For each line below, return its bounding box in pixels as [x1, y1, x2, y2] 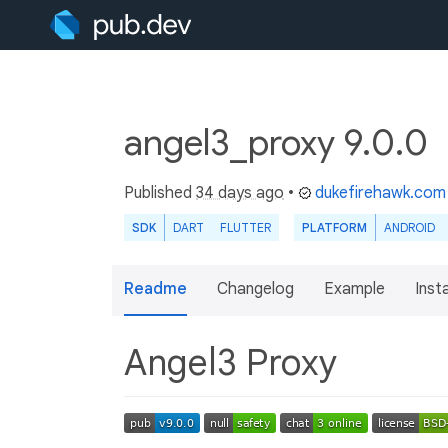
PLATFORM [302, 220, 367, 235]
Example [324, 279, 385, 299]
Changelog [217, 279, 294, 299]
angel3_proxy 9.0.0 [124, 120, 436, 165]
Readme [124, 279, 187, 299]
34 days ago [196, 183, 284, 203]
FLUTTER [220, 220, 271, 235]
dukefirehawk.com [315, 183, 446, 203]
